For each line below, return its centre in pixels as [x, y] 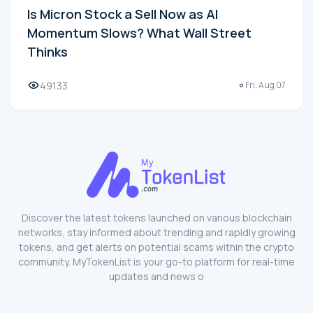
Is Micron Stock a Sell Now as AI [123, 14]
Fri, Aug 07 [265, 85]
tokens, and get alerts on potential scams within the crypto [156, 247]
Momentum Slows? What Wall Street [139, 32]
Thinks [48, 51]
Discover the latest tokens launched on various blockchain [156, 217]
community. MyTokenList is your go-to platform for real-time [156, 261]
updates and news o [156, 276]
